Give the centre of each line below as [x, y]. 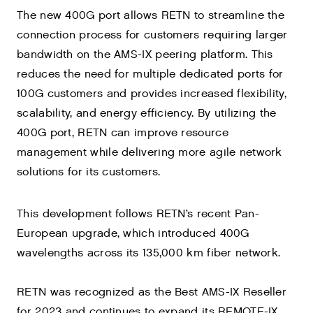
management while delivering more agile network [150, 153]
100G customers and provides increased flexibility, [152, 94]
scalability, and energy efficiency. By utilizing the [147, 114]
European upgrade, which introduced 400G [133, 234]
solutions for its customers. [89, 172]
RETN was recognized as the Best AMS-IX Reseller [152, 292]
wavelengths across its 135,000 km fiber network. [149, 253]
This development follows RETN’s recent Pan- [138, 214]
